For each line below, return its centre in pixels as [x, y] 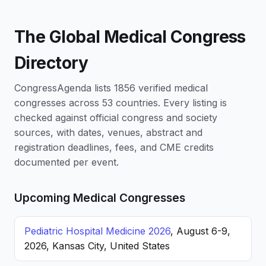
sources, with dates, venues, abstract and [108, 132]
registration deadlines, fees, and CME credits [114, 147]
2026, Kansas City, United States [97, 246]
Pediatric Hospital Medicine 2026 [97, 231]
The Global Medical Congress [130, 37]
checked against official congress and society [116, 118]
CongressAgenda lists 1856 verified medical [111, 88]
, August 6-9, [200, 231]
